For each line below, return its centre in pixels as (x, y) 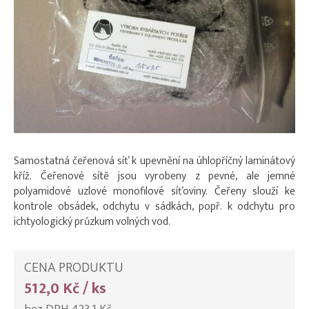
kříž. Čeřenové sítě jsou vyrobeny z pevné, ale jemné (154, 176)
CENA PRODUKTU (74, 267)
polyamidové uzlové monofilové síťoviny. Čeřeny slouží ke (154, 191)
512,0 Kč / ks (65, 288)
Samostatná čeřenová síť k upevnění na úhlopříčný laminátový (154, 161)
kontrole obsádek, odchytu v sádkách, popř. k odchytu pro (154, 206)
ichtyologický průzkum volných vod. (92, 221)
